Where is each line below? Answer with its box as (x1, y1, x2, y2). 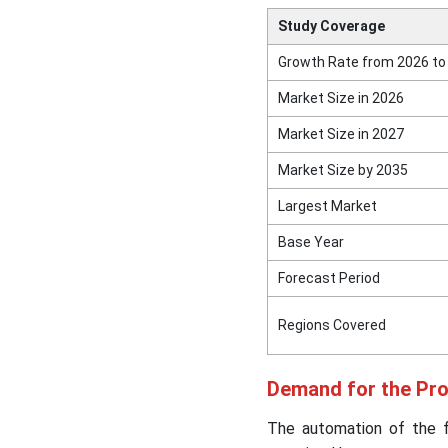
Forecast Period (277, 270, 380, 287)
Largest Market (277, 198, 377, 215)
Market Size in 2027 (277, 126, 404, 143)
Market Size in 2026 (277, 90, 404, 107)
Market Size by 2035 (277, 162, 408, 179)
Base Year (277, 234, 344, 251)
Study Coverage (277, 18, 385, 35)
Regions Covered (277, 317, 386, 334)
